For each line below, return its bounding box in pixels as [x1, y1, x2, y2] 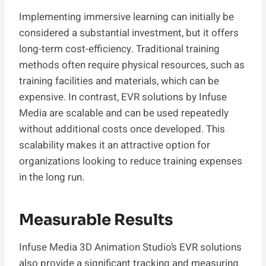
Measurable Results [19, 210, 173, 230]
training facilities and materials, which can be [19, 73, 219, 88]
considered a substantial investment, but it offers [19, 25, 239, 40]
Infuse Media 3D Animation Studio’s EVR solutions [19, 239, 242, 255]
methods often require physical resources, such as [19, 57, 245, 72]
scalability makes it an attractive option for [19, 137, 210, 153]
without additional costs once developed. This [19, 121, 225, 137]
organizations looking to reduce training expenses [19, 153, 242, 169]
